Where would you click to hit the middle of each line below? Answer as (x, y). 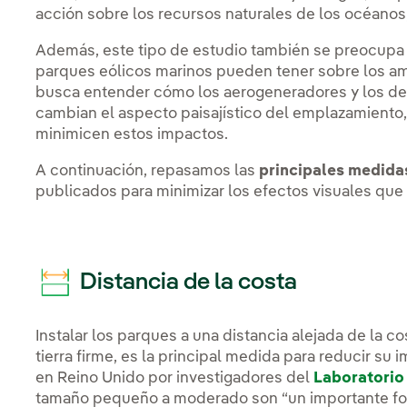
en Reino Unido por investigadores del (175, 379)
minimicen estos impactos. (134, 135)
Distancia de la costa (187, 282)
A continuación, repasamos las (148, 172)
